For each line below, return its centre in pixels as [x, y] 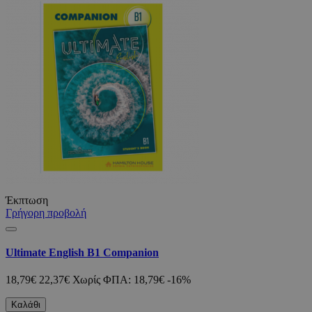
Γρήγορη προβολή [46, 212]
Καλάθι [26, 305]
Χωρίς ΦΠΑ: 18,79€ [118, 280]
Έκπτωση [27, 200]
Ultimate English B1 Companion [82, 253]
